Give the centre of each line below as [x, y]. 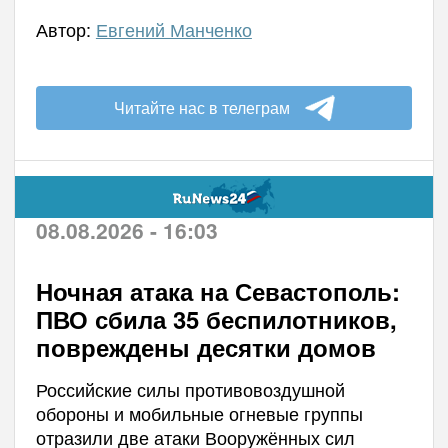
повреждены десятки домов [205, 347]
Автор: [65, 29]
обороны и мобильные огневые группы [199, 413]
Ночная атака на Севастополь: [217, 291]
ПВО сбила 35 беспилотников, [216, 319]
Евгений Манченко [173, 29]
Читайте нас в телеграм [201, 107]
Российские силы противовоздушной [190, 389]
